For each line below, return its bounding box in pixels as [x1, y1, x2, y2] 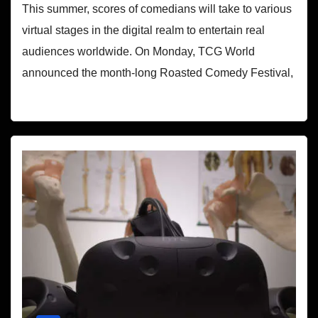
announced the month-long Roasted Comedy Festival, [22, 67, 293, 79]
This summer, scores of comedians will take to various [22, 3, 292, 16]
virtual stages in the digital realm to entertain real [22, 24, 265, 37]
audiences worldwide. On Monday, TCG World [22, 45, 255, 58]
